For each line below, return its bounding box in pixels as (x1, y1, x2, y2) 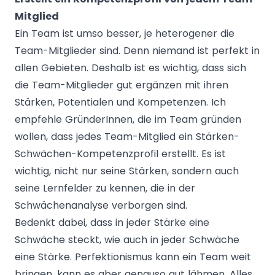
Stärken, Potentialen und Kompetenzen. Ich (15, 95, 226, 109)
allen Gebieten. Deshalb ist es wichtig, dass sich (15, 61, 246, 75)
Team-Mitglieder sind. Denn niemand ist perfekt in (15, 44, 260, 58)
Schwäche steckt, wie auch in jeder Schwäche (15, 233, 239, 247)
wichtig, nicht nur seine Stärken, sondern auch (15, 164, 239, 178)
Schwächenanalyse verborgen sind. (15, 198, 187, 212)
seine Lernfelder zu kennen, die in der (15, 181, 195, 195)
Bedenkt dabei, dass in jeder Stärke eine (15, 215, 209, 230)
